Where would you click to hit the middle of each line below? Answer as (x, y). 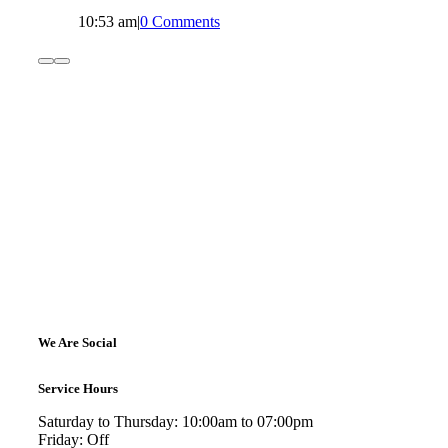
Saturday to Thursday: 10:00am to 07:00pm (175, 421)
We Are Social (77, 342)
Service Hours (77, 388)
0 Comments (179, 21)
